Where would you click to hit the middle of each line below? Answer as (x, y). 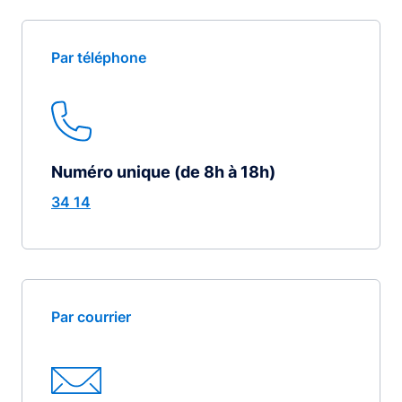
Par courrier (91, 316)
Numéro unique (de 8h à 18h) (163, 171)
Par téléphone (99, 57)
